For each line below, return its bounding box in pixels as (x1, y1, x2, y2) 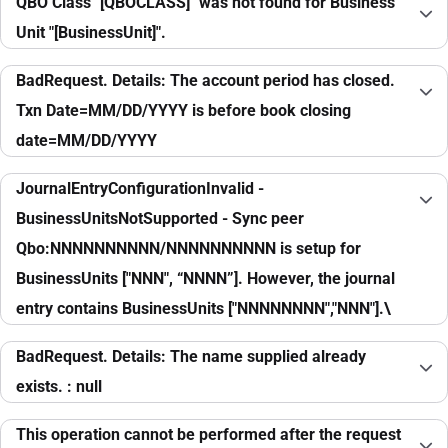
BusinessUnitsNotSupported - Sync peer (16, 209, 304, 229)
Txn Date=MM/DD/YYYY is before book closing (16, 101, 351, 121)
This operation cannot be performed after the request (16, 425, 401, 445)
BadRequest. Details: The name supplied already (16, 347, 366, 367)
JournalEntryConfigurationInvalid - (16, 179, 264, 199)
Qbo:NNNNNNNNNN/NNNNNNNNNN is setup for (16, 239, 361, 259)
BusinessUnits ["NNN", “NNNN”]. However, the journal (16, 269, 395, 289)
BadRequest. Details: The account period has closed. (16, 71, 395, 91)
